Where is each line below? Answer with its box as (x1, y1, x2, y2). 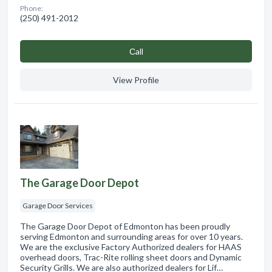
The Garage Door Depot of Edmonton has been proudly (20, 220, 230, 231)
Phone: (20, 3, 43, 13)
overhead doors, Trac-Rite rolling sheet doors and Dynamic (20, 251, 242, 262)
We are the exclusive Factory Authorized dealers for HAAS (20, 241, 242, 252)
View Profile (113, 74, 159, 85)
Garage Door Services (22, 200, 93, 210)
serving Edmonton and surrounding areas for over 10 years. (20, 231, 243, 242)
